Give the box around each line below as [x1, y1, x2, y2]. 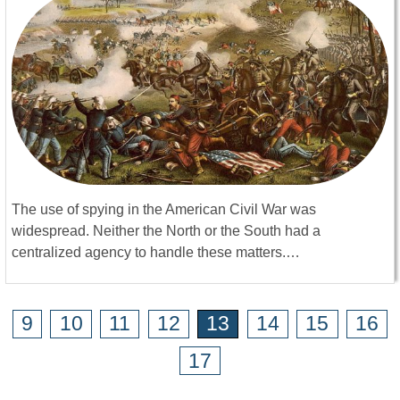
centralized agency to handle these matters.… [12, 245, 300, 261]
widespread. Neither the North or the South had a [12, 223, 321, 239]
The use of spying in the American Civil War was [12, 202, 316, 218]
